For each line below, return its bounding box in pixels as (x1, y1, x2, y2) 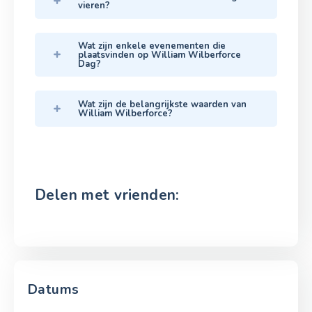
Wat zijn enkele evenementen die (78, 39, 226, 52)
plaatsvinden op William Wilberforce (78, 48, 241, 61)
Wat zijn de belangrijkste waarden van (78, 97, 247, 111)
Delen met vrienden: (35, 185, 180, 205)
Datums (28, 280, 79, 299)
